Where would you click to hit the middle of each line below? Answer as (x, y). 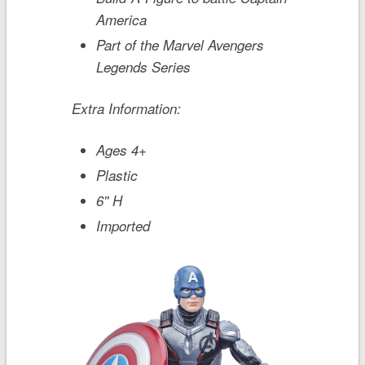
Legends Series (143, 66)
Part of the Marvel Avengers (180, 44)
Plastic (117, 175)
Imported (123, 225)
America (121, 19)
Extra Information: (126, 108)
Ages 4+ (121, 150)
